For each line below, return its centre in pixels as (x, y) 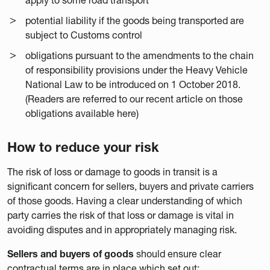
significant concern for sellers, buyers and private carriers (130, 186)
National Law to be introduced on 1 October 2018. (133, 84)
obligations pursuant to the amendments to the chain (140, 55)
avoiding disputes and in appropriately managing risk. (122, 230)
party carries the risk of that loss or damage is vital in (121, 215)
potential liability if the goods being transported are (135, 20)
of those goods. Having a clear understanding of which (125, 201)
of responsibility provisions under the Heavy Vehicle (137, 70)
